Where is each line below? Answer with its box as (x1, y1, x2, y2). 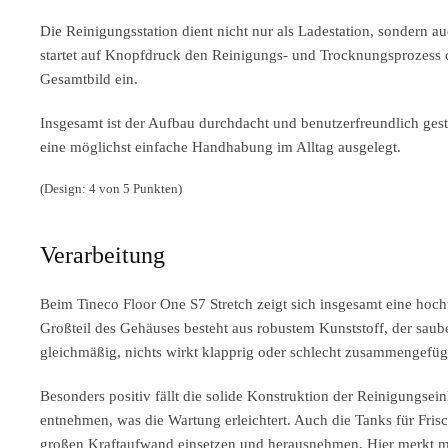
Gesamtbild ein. (40, 71, 138, 87)
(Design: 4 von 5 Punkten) (40, 181, 182, 196)
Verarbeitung (40, 242, 165, 268)
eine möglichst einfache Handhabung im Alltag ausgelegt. (40, 139, 401, 155)
